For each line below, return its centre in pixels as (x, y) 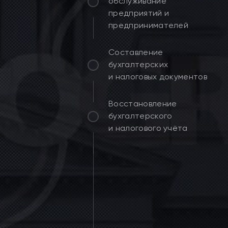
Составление (136, 52)
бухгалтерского (140, 116)
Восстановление (143, 104)
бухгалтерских (138, 64)
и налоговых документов (158, 77)
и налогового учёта (148, 128)
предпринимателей (149, 25)
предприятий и (139, 13)
